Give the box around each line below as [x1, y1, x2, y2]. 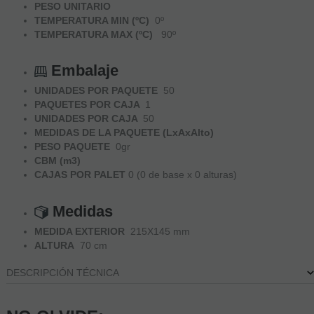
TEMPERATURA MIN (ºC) [34, 15, 152, 27]
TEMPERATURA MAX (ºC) [34, 29, 153, 41]
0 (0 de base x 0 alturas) [128, 169, 237, 181]
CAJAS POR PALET [34, 169, 128, 181]
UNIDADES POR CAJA [34, 113, 143, 125]
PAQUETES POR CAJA [34, 99, 145, 111]
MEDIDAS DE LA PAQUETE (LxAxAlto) [34, 127, 214, 139]
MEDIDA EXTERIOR [34, 225, 130, 237]
